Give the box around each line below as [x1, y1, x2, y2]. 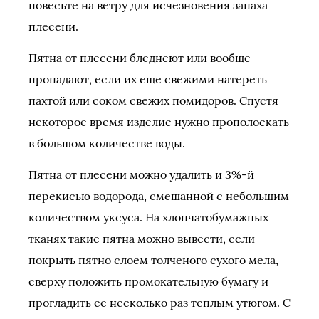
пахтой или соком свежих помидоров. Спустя [28, 93, 278, 108]
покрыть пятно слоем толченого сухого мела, [28, 253, 278, 267]
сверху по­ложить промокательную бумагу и [28, 274, 268, 288]
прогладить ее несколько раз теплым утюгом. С [28, 296, 291, 310]
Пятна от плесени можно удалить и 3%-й [28, 167, 254, 182]
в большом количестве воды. [28, 136, 185, 150]
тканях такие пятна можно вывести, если [28, 231, 255, 246]
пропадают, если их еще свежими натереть [28, 72, 267, 86]
